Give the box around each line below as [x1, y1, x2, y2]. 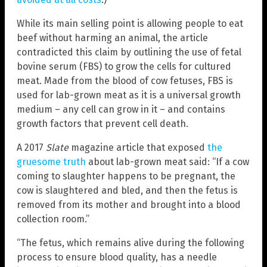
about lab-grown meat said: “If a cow [86, 156, 249, 167]
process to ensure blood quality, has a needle [17, 251, 217, 263]
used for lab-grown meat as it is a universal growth [17, 89, 241, 101]
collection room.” [17, 213, 89, 225]
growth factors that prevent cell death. [17, 117, 188, 129]
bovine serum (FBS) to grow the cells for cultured [17, 60, 231, 72]
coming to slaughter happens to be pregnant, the [17, 170, 235, 182]
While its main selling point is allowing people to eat [17, 17, 243, 29]
